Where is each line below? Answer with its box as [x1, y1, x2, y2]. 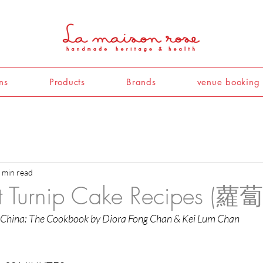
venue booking [197, 76, 260, 88]
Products [49, 76, 85, 88]
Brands [126, 76, 156, 88]
